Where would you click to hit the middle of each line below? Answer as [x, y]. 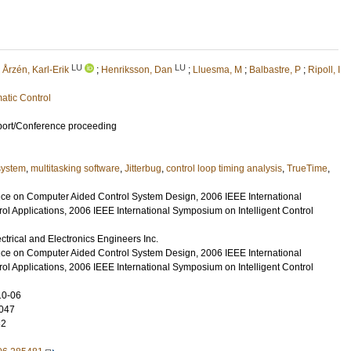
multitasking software [75, 168]
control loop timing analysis [224, 168]
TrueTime [307, 168]
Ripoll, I [324, 70]
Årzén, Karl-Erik [36, 70]
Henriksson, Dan [137, 70]
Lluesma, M [217, 70]
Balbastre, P [275, 70]
